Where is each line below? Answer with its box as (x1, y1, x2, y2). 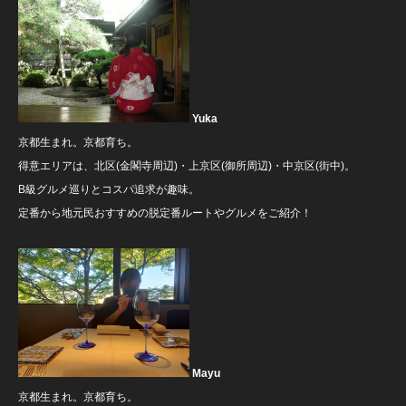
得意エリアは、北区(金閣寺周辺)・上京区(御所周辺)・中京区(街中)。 (18, 159, 355, 172)
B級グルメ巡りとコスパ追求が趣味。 (18, 182, 199, 196)
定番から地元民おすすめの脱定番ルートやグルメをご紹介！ (18, 206, 312, 219)
